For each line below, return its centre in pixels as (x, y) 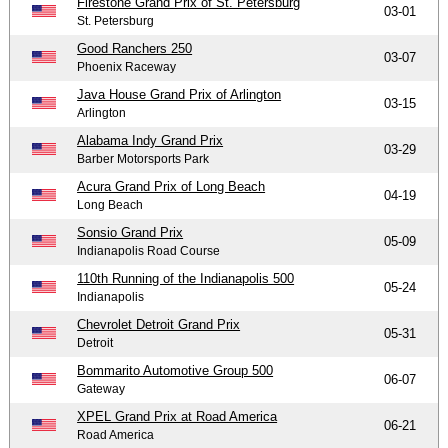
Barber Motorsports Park (143, 158)
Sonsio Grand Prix (130, 232)
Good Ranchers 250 (135, 48)
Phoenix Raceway (127, 66)
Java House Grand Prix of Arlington (179, 94)
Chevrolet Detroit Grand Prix (159, 324)
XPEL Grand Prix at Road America (177, 416)
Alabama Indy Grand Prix (150, 140)
